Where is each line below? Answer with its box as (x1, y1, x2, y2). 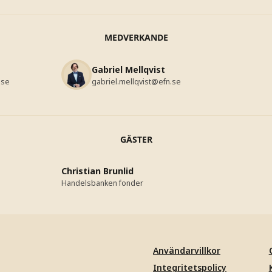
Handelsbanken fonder (61, 178, 144, 188)
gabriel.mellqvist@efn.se (92, 76, 182, 87)
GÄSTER (120, 133, 152, 145)
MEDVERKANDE (104, 31, 168, 43)
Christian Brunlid (61, 165, 134, 177)
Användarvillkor (153, 245, 220, 256)
